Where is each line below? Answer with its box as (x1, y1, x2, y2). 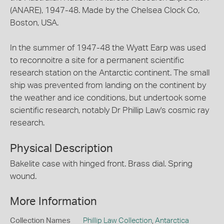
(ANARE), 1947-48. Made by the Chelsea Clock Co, (10, 6, 199, 14)
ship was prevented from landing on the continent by (10, 81, 206, 89)
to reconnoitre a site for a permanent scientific (10, 56, 184, 64)
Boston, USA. (10, 18, 58, 27)
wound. (10, 171, 36, 180)
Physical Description (10, 142, 113, 154)
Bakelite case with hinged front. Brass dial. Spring (10, 159, 192, 168)
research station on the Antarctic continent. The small (10, 68, 209, 77)
